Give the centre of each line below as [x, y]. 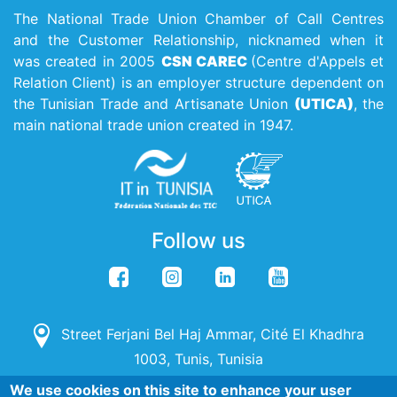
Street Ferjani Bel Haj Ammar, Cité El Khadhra [210, 335]
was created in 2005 [87, 61]
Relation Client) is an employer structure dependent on [198, 82]
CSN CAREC [206, 61]
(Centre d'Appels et [317, 61]
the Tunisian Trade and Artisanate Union [154, 103]
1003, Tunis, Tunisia [198, 358]
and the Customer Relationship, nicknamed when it [198, 39]
